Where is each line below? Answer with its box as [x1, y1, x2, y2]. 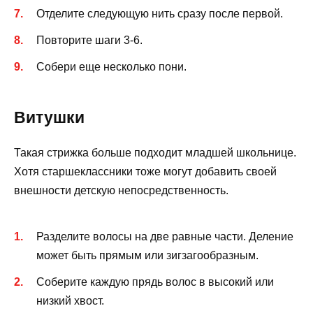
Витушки [14, 108, 85, 127]
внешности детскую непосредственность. [14, 184, 228, 197]
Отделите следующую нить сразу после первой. [36, 7, 283, 20]
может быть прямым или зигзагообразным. [36, 249, 259, 261]
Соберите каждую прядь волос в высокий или [36, 275, 274, 288]
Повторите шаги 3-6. [36, 34, 143, 46]
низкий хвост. [36, 294, 104, 307]
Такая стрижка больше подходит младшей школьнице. [14, 147, 296, 159]
